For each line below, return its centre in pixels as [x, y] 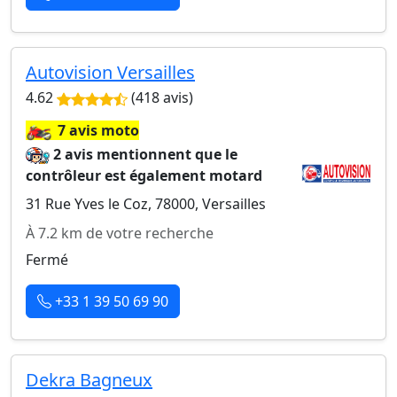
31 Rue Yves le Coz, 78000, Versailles [146, 204]
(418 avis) [160, 97]
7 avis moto [98, 130]
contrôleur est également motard [144, 175]
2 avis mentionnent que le [146, 154]
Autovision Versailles [110, 72]
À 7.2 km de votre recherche [120, 233]
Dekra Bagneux [89, 380]
